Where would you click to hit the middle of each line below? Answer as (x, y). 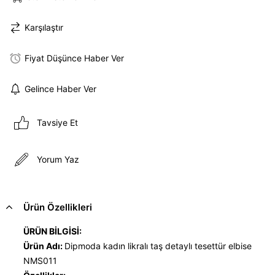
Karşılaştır (44, 28)
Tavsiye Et (57, 123)
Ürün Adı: (44, 246)
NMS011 (40, 260)
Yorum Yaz (58, 160)
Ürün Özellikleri (58, 207)
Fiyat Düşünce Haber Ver (74, 58)
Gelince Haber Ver (60, 89)
